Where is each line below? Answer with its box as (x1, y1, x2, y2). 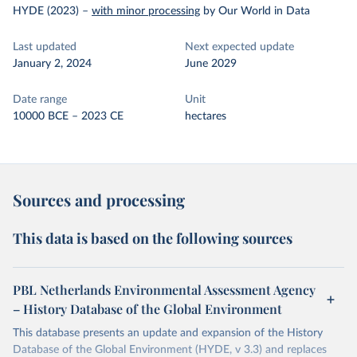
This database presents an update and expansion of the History (13, 328, 323, 339)
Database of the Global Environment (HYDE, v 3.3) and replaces (13, 344, 327, 355)
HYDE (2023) (13, 6, 79, 17)
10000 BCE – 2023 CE (13, 111, 124, 122)
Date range (13, 94, 67, 105)
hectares (185, 111, 226, 122)
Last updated (13, 41, 76, 53)
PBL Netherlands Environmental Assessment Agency (13, 281, 316, 298)
